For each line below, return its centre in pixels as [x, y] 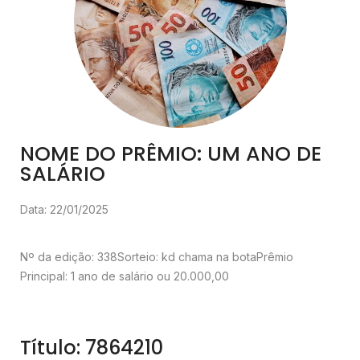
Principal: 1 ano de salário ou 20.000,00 [125, 276]
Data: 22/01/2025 [64, 210]
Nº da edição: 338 [69, 257]
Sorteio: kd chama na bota [187, 257]
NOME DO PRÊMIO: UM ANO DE [171, 154]
